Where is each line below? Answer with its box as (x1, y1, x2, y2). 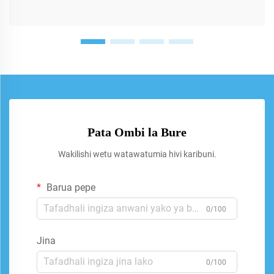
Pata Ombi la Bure (87, 125, 187, 139)
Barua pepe (44, 181, 95, 193)
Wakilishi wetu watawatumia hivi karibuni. (57, 149, 217, 159)
